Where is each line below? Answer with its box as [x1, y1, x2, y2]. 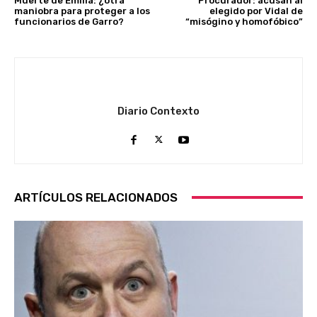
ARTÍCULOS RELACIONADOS [14, 190, 178, 204]
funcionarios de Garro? [14, 16, 124, 27]
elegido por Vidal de [209, 5, 303, 16]
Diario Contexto [117, 104, 200, 117]
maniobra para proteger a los [14, 5, 150, 16]
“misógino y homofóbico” [185, 16, 303, 27]
